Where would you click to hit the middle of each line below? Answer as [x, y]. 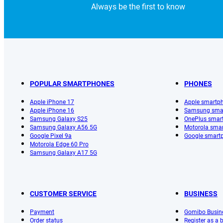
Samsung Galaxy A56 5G [63, 127]
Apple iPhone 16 [52, 110]
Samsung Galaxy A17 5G [63, 153]
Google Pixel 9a [51, 136]
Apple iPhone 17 [52, 102]
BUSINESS [201, 193]
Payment [42, 212]
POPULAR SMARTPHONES [72, 83]
